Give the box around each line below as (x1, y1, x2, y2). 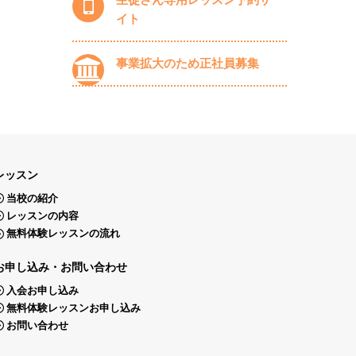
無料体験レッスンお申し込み (6, 302, 141, 315)
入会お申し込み (6, 284, 79, 296)
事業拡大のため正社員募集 (116, 56, 259, 70)
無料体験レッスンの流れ (6, 227, 121, 240)
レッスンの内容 (6, 210, 79, 222)
